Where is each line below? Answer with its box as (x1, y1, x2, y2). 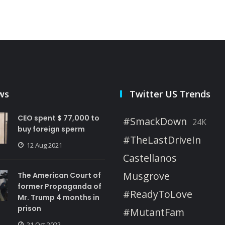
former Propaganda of (17, 181, 101, 191)
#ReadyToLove (123, 187, 192, 201)
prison (17, 203, 41, 213)
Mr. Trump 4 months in (17, 192, 99, 202)
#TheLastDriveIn (123, 133, 201, 147)
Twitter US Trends (130, 87, 210, 100)
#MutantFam (123, 205, 184, 219)
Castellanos (123, 151, 177, 165)
